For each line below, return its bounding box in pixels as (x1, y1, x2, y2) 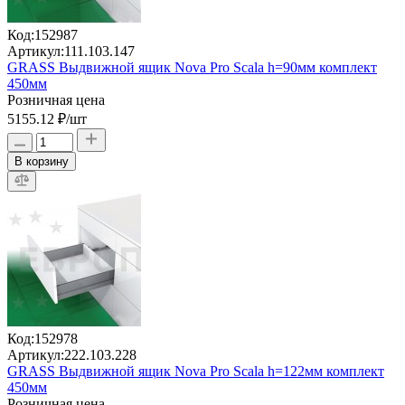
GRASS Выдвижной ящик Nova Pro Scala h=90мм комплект (7, 59, 377, 75)
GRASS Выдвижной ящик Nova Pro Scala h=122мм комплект (7, 363, 384, 379)
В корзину (14, 154, 69, 168)
